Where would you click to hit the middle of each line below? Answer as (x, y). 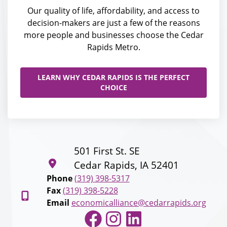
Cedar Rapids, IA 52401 (126, 165)
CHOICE (113, 87)
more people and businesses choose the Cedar (113, 35)
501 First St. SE (107, 151)
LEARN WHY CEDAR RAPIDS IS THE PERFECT (113, 77)
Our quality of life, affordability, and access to (113, 11)
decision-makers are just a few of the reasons (113, 23)
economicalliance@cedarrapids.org (139, 203)
